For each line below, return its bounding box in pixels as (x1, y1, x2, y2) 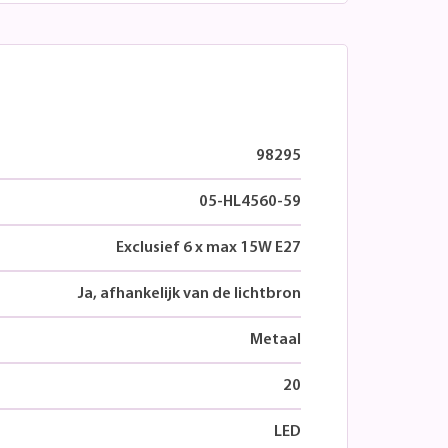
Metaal (250, 331, 301, 348)
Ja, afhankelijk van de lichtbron (78, 285, 301, 302)
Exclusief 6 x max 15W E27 (116, 239, 301, 256)
